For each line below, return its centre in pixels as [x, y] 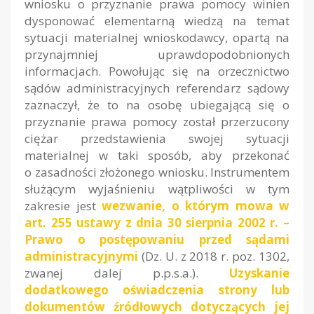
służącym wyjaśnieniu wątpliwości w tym [157, 189]
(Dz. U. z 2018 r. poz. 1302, [216, 257]
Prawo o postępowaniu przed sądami [157, 240]
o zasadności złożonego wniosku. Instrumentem [157, 172]
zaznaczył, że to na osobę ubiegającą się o [157, 105]
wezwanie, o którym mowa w [196, 206]
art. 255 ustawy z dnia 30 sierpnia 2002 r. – [157, 223]
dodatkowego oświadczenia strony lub [157, 290]
